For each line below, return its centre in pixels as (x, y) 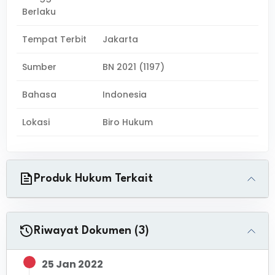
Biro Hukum (128, 122)
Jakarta (121, 39)
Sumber (39, 67)
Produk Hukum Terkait (93, 179)
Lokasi (36, 122)
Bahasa (39, 95)
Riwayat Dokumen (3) (91, 231)
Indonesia (125, 95)
